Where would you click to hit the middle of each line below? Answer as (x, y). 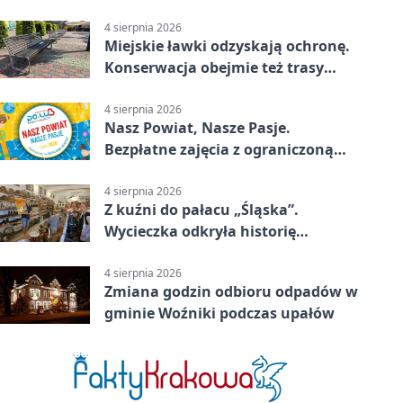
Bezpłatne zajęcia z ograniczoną (219, 150)
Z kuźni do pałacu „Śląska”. (201, 210)
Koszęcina (140, 253)
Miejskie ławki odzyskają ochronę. (227, 45)
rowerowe (140, 89)
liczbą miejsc (150, 171)
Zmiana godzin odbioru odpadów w (231, 292)
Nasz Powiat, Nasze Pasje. (197, 128)
